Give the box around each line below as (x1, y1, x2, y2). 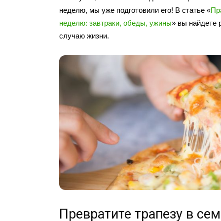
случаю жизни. (59, 32, 109, 40)
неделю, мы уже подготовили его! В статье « (59, 6, 211, 15)
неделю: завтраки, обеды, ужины (59, 19, 172, 28)
